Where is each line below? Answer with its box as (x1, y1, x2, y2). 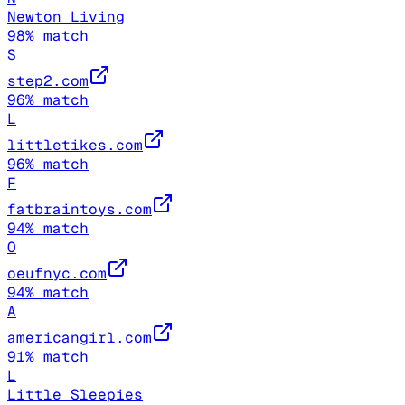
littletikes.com (7, 136, 143, 155)
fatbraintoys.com (7, 200, 152, 220)
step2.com (7, 71, 89, 91)
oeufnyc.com (7, 264, 107, 284)
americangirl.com (7, 328, 152, 348)
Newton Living (7, 7, 125, 27)
